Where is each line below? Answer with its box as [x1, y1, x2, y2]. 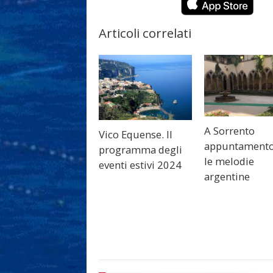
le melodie [204, 154, 255, 168]
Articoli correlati [99, 24, 191, 42]
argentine [204, 169, 250, 183]
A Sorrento [204, 123, 255, 138]
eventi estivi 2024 [99, 157, 182, 172]
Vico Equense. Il [99, 127, 172, 141]
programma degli [99, 142, 182, 157]
